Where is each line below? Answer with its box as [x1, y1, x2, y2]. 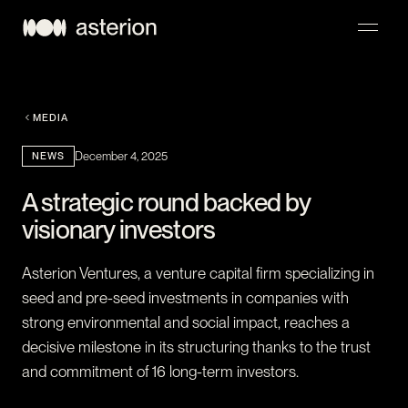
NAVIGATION [22, 91, 92, 102]
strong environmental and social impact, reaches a [22, 312, 350, 331]
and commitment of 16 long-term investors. [22, 362, 299, 381]
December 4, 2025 [74, 148, 168, 163]
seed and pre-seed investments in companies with [22, 288, 349, 307]
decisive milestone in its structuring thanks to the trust [22, 337, 371, 356]
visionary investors [22, 213, 216, 245]
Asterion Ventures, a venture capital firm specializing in [22, 263, 374, 282]
